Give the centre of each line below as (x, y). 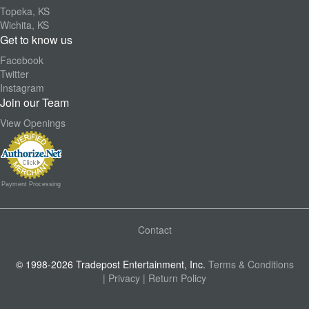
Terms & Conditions (251, 264)
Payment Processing (31, 184)
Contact (154, 229)
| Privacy (121, 278)
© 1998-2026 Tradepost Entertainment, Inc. (110, 264)
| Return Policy (175, 278)
